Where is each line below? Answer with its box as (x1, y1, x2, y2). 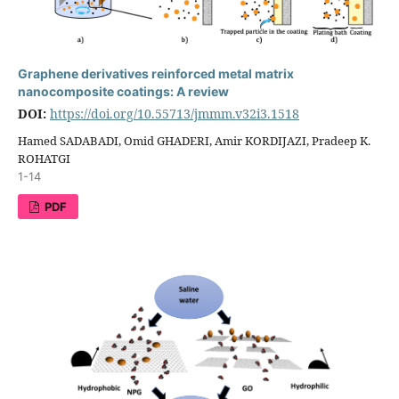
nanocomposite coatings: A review (17, 83, 229, 99)
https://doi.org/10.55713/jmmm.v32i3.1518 (49, 104, 299, 122)
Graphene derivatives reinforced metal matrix (17, 65, 294, 81)
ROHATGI (17, 150, 70, 167)
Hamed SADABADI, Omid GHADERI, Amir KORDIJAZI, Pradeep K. (17, 132, 370, 149)
